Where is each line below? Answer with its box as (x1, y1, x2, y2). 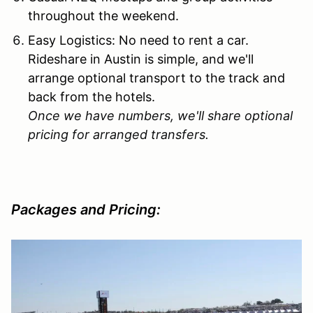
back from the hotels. (28, 89, 155, 104)
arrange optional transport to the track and (28, 70, 285, 85)
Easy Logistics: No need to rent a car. (28, 32, 249, 48)
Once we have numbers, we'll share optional (28, 108, 293, 123)
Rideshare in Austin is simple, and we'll (28, 51, 254, 66)
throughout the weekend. (28, 8, 179, 23)
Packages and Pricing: (11, 201, 164, 218)
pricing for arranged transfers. (28, 126, 212, 142)
